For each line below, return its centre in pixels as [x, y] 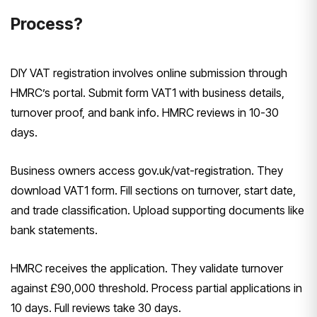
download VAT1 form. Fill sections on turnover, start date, [153, 190]
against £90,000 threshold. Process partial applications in [156, 288]
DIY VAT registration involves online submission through [149, 73]
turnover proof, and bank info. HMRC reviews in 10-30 [145, 112]
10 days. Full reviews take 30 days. [96, 307]
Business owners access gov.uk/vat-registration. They [147, 170]
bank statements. [54, 230]
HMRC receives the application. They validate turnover [147, 268]
